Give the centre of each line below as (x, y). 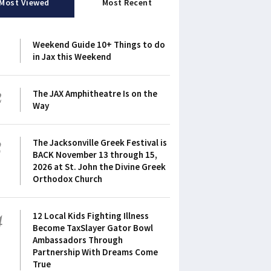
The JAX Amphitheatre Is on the (95, 93)
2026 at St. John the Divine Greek (99, 167)
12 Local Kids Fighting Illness (91, 216)
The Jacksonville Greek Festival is (100, 142)
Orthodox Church (67, 179)
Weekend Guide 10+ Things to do (99, 44)
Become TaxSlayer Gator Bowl (93, 228)
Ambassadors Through (78, 240)
